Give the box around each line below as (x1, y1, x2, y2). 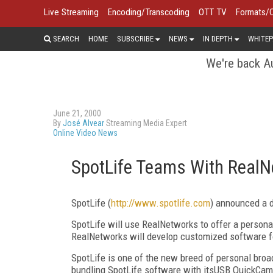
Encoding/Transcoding (108, 7, 190, 18)
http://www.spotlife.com (111, 196, 210, 209)
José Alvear (63, 118, 104, 128)
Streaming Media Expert (104, 118, 187, 128)
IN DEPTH (203, 34, 233, 43)
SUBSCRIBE (117, 34, 154, 43)
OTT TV (199, 7, 227, 18)
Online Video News (53, 127, 118, 138)
